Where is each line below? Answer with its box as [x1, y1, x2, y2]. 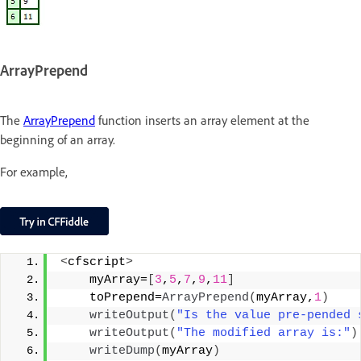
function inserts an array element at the [95, 111, 309, 128]
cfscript [68, 255, 126, 269]
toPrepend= [60, 290, 162, 305]
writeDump [89, 343, 155, 358]
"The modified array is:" [176, 326, 351, 340]
